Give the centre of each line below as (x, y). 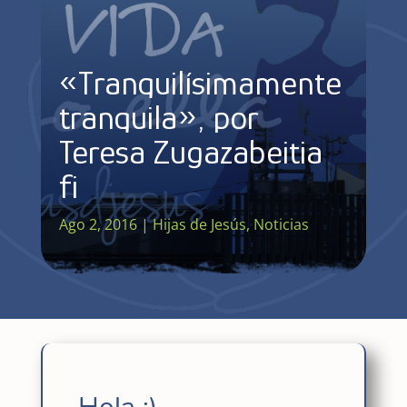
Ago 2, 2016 (98, 224)
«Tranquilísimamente (200, 82)
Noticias (281, 224)
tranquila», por (158, 117)
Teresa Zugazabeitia (190, 151)
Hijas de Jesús (199, 224)
